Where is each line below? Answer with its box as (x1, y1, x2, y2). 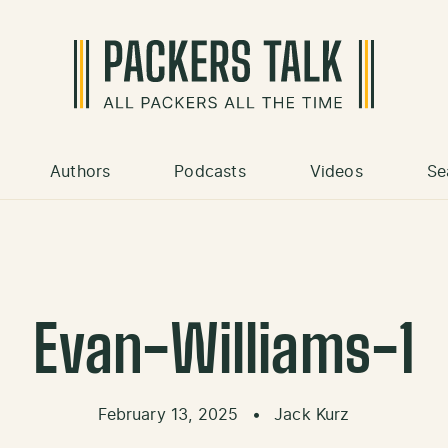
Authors (50, 164, 111, 181)
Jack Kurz (274, 407, 350, 424)
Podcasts (174, 164, 246, 181)
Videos (309, 164, 363, 181)
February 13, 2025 (98, 407, 244, 424)
